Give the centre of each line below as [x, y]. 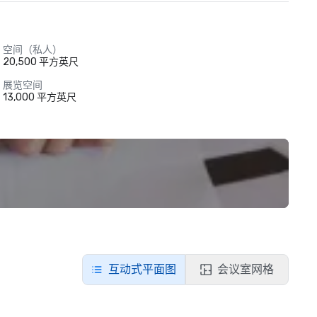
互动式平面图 [142, 269]
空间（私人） [32, 50]
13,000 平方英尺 [39, 97]
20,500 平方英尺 [40, 62]
